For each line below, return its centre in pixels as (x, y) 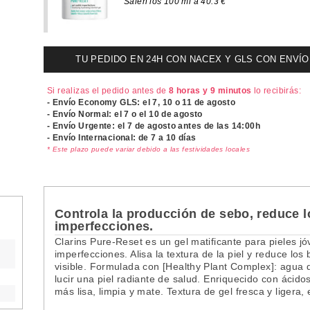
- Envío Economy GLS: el (100, 102)
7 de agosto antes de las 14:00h (193, 126)
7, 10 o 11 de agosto (194, 102)
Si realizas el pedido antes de (108, 90)
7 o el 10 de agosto (163, 114)
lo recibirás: (276, 90)
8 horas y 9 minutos (210, 90)
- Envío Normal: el (86, 114)
